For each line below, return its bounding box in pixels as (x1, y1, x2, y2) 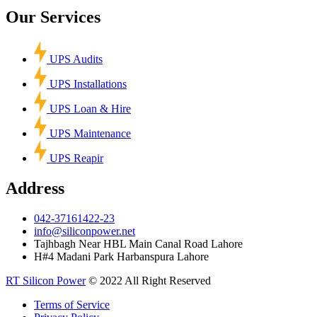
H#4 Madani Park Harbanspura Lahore (34, 250, 209, 263)
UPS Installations (50, 77, 127, 90)
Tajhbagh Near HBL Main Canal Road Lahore (34, 237, 243, 250)
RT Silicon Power (6, 274, 86, 287)
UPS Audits (50, 52, 103, 65)
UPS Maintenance (50, 127, 131, 139)
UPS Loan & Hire (50, 102, 131, 115)
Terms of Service (34, 298, 110, 311)
